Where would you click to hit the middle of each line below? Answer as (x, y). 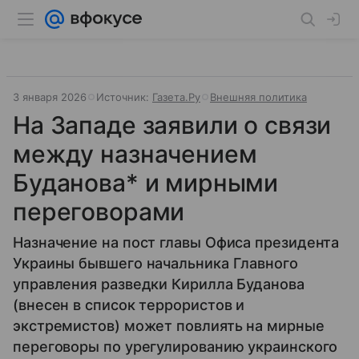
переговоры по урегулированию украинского (175, 347)
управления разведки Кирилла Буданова (159, 284)
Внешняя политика (258, 97)
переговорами (99, 212)
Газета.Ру (176, 97)
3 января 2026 (50, 97)
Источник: (124, 97)
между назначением (135, 154)
